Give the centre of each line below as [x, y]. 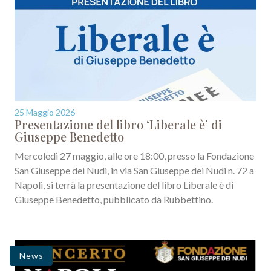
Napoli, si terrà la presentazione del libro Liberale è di [124, 184]
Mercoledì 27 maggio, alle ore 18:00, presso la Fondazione [134, 155]
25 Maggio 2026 [45, 112]
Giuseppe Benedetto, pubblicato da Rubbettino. [114, 199]
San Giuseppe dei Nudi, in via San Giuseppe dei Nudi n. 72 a [134, 170]
